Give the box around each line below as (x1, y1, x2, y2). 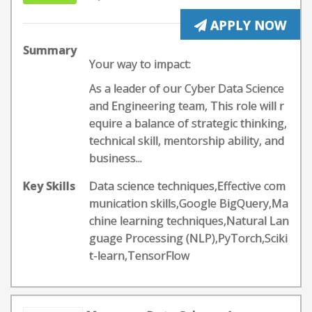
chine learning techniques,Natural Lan (89, 213, 289, 228)
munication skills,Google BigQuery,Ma (89, 196, 288, 211)
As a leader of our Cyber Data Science (89, 81, 284, 96)
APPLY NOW (207, 17, 286, 33)
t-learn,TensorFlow (89, 248, 189, 263)
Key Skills (23, 178, 75, 194)
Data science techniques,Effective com (89, 178, 286, 194)
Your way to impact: (89, 56, 191, 72)
